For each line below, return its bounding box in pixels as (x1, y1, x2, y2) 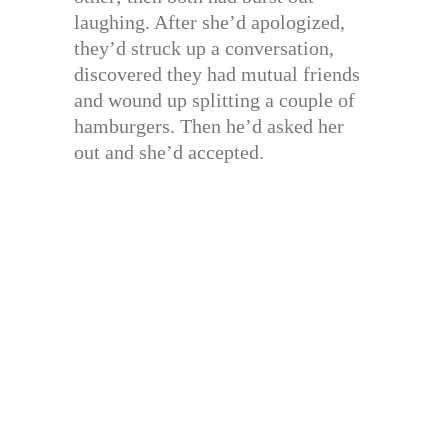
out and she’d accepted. (74, 140, 264, 163)
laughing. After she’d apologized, (74, 10, 345, 33)
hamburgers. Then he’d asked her (74, 114, 344, 137)
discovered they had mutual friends (74, 62, 360, 85)
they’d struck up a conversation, (74, 36, 334, 59)
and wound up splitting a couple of (74, 88, 355, 111)
